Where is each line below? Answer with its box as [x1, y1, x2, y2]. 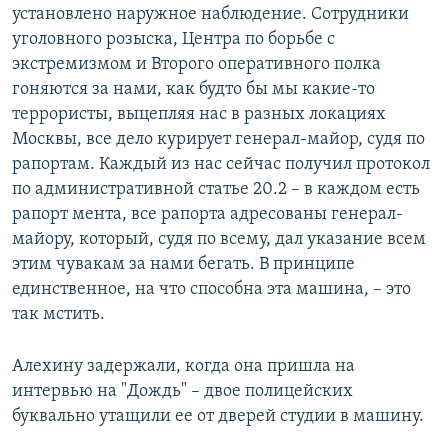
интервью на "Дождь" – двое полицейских [12, 381, 353, 401]
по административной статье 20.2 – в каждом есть [12, 179, 420, 199]
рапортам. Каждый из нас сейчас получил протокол [12, 154, 430, 174]
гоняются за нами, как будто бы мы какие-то [12, 79, 375, 99]
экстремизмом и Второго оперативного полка [12, 54, 381, 74]
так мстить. [12, 304, 105, 324]
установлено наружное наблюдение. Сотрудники [12, 4, 409, 24]
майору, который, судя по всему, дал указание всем [12, 229, 426, 249]
